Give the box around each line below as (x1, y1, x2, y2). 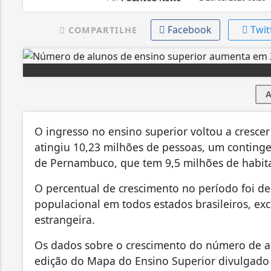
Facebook (167, 22, 212, 36)
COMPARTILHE (65, 24, 137, 36)
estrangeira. (34, 212, 95, 227)
